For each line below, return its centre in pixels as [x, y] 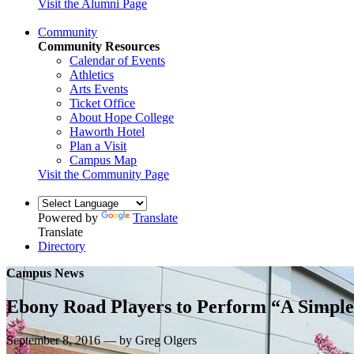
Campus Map [103, 160]
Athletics [92, 74]
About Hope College [122, 117]
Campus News [45, 273]
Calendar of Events [117, 60]
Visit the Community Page [104, 174]
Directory [62, 246]
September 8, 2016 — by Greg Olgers [102, 340]
